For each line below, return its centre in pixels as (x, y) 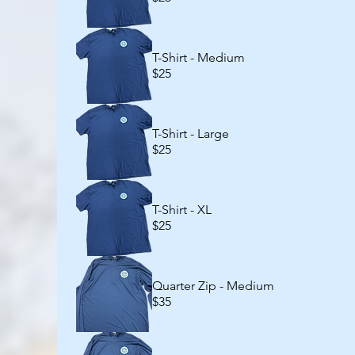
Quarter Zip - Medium (213, 286)
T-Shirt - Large (191, 134)
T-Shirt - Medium (198, 57)
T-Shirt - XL (182, 210)
